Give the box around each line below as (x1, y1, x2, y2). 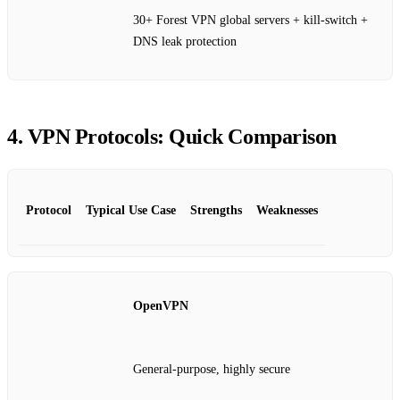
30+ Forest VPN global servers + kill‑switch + (133, 13, 368, 28)
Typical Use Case (86, 203, 176, 217)
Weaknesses (256, 203, 318, 217)
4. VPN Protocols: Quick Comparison (7, 124, 337, 148)
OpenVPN (133, 298, 188, 312)
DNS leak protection (133, 35, 237, 49)
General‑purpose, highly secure (133, 362, 290, 377)
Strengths (190, 203, 242, 217)
